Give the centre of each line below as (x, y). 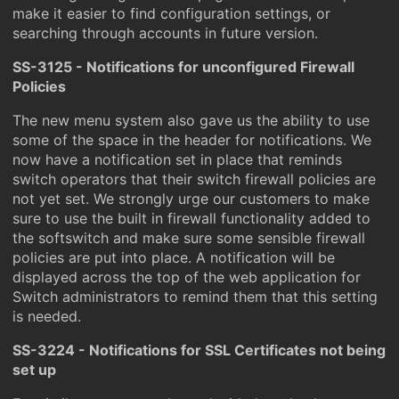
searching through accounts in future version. (165, 33)
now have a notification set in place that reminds (177, 159)
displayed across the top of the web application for (187, 277)
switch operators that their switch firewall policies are (194, 179)
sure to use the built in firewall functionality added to (191, 218)
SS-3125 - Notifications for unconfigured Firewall (183, 67)
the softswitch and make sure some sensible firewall (189, 238)
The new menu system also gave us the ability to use (191, 120)
